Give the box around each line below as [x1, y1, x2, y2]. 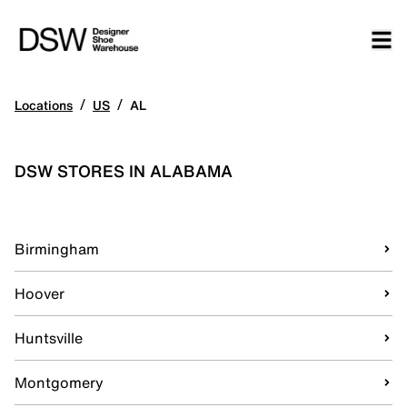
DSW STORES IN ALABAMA [15, 159, 233, 183]
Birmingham [15, 238, 99, 260]
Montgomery [15, 372, 104, 393]
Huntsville [15, 327, 83, 349]
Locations [15, 95, 73, 114]
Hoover [15, 283, 65, 304]
